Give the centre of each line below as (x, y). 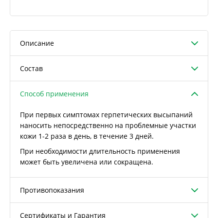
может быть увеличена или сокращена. (87, 162)
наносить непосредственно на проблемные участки (108, 125)
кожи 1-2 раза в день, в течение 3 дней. (87, 136)
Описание (37, 43)
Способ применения (54, 94)
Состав (31, 68)
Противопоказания (52, 190)
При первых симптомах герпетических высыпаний (106, 115)
